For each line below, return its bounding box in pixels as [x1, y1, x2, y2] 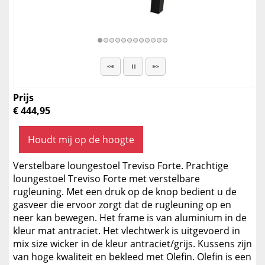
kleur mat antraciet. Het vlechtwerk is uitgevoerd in [13, 224, 240, 237]
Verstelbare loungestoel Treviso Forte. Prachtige [13, 159, 228, 172]
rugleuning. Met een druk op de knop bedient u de [13, 185, 237, 198]
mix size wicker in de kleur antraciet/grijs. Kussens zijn [13, 237, 252, 250]
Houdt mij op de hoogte [28, 133, 134, 146]
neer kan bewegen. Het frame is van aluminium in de [13, 211, 247, 224]
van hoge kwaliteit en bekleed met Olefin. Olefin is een [13, 250, 251, 263]
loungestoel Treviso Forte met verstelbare [13, 172, 200, 185]
